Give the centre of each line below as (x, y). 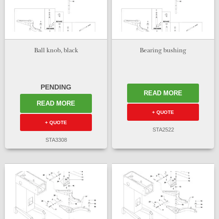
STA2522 (163, 129)
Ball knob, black (56, 51)
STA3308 (56, 140)
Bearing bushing (163, 51)
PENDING (56, 87)
